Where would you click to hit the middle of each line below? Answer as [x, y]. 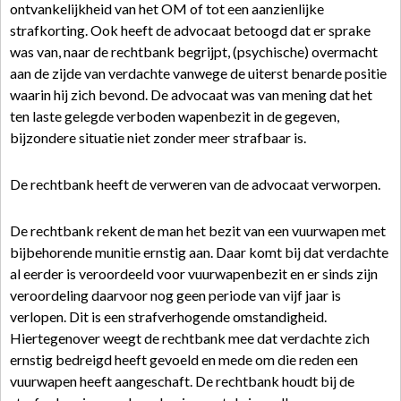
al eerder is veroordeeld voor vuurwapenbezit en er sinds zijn [194, 273]
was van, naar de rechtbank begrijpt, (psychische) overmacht [194, 51]
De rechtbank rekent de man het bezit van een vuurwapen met [198, 230]
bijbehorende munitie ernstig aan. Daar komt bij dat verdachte [199, 252]
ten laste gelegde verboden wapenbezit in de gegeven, [175, 116]
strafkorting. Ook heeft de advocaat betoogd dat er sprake [190, 30]
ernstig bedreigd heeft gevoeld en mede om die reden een [184, 359]
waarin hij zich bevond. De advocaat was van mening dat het [191, 94]
